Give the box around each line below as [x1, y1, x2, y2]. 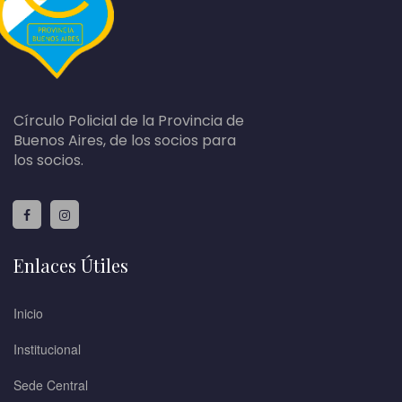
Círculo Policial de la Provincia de [13, 110, 244, 132]
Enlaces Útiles [13, 253, 128, 278]
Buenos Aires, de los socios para [13, 130, 236, 152]
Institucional [13, 340, 81, 359]
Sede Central [13, 376, 88, 395]
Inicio [13, 304, 43, 323]
